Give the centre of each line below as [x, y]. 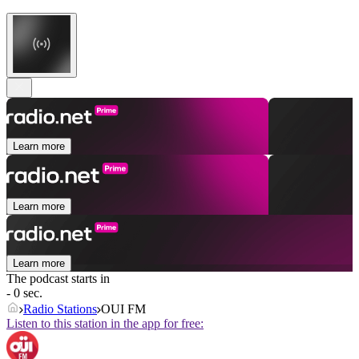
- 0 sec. [24, 293]
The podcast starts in [58, 279]
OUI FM [123, 309]
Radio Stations [60, 309]
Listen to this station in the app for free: [105, 324]
